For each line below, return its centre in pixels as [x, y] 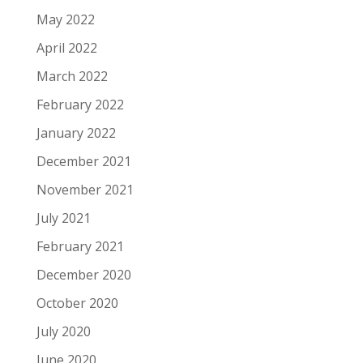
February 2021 [80, 246]
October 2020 [77, 303]
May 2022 [65, 19]
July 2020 [63, 331]
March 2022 [72, 76]
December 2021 [83, 161]
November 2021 [85, 190]
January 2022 [76, 133]
